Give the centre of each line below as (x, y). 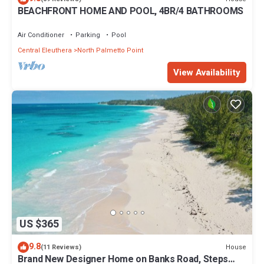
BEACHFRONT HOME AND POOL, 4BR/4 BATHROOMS (131, 11)
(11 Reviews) (61, 247)
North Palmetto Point (110, 51)
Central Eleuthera (45, 51)
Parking (88, 35)
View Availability (207, 73)
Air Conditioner (41, 35)
